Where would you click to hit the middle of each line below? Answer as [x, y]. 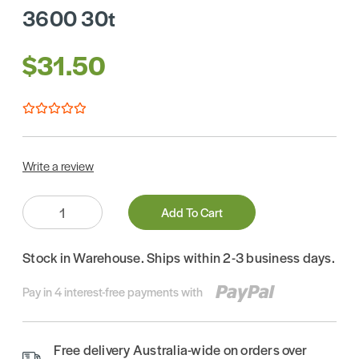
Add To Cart [192, 212]
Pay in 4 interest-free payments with [113, 292]
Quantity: [43, 203]
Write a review [58, 166]
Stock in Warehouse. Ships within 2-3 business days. [179, 258]
